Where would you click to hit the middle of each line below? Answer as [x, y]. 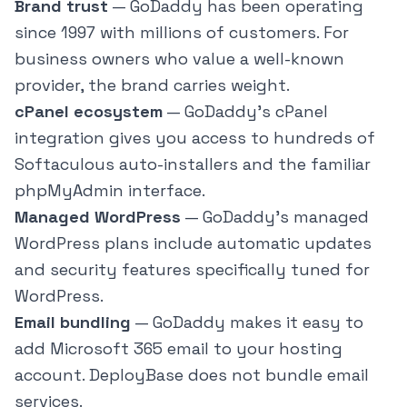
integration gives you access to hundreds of [195, 138]
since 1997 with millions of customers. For [182, 33]
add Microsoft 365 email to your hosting [179, 349]
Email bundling [73, 323]
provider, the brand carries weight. [152, 85]
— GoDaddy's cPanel [245, 112]
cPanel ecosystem [89, 112]
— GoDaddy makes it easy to [247, 323]
